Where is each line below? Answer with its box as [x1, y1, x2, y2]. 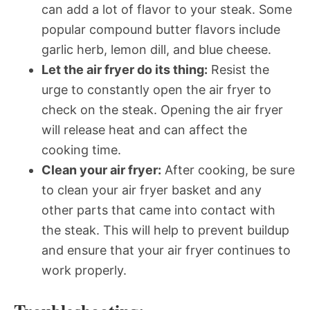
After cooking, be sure [161, 162, 295, 177]
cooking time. [42, 142, 121, 157]
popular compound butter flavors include [42, 21, 280, 37]
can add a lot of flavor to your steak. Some [42, 1, 292, 17]
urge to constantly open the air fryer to [42, 82, 271, 97]
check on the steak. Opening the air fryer [42, 102, 283, 117]
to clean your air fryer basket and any [42, 182, 262, 197]
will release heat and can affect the [42, 122, 247, 137]
